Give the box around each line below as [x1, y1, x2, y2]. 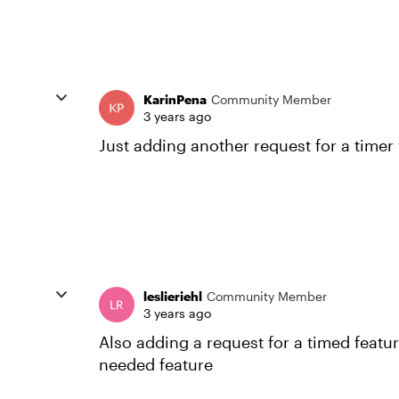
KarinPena [143, 92, 207, 107]
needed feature [99, 354, 213, 374]
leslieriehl [143, 289, 202, 304]
